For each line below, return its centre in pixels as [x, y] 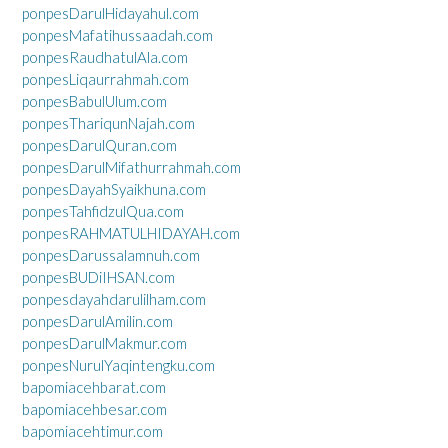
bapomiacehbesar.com [94, 409]
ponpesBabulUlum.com [94, 101]
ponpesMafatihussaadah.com [117, 35]
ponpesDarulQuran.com [99, 145]
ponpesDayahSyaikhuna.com [114, 189]
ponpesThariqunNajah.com [108, 123]
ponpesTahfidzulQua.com [103, 211]
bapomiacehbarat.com [94, 387]
